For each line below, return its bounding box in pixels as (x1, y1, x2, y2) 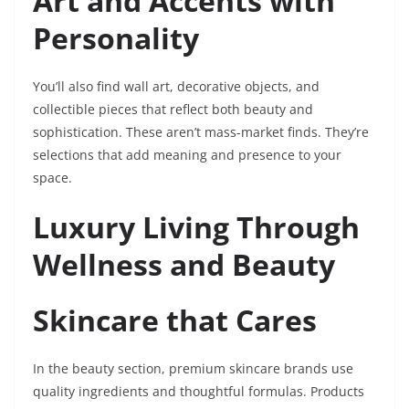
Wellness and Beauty (33, 245, 335, 285)
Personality (33, 18, 199, 58)
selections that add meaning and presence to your (33, 146, 341, 164)
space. (33, 169, 72, 187)
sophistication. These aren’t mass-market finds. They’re (33, 123, 369, 142)
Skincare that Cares (33, 300, 317, 341)
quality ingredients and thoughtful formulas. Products (33, 383, 364, 401)
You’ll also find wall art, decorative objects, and (33, 78, 320, 96)
